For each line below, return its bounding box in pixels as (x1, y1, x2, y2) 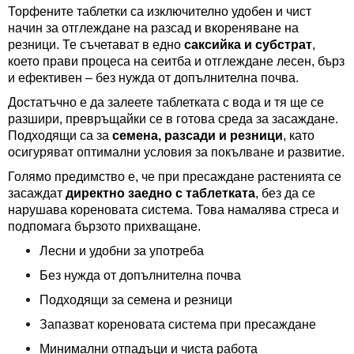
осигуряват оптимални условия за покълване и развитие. (8, 145, 345, 159)
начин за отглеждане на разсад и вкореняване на (8, 21, 299, 35)
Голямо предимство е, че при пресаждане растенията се (8, 170, 341, 183)
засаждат (8, 186, 66, 200)
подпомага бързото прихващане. (8, 220, 201, 233)
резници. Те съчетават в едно (8, 38, 184, 51)
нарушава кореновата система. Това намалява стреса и (8, 203, 339, 217)
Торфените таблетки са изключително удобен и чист (8, 5, 311, 18)
